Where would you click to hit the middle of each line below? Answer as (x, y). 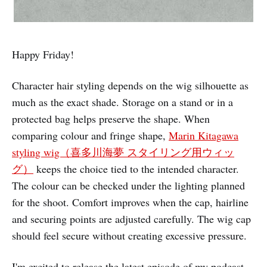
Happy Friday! (43, 54)
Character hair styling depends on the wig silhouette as (130, 85)
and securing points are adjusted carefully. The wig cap (131, 218)
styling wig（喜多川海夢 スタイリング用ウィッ (123, 152)
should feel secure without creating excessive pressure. (129, 235)
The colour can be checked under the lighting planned (128, 185)
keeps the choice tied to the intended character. (136, 168)
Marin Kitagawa (204, 135)
